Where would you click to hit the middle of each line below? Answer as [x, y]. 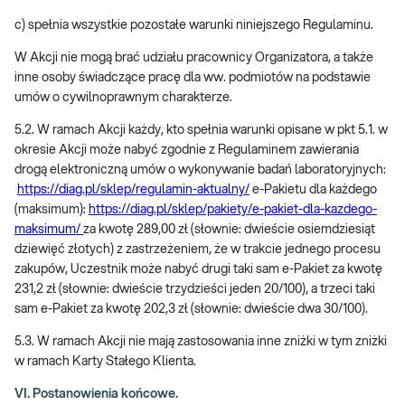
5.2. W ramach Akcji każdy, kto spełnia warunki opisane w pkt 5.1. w [201, 130]
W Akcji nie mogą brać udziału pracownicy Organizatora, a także [194, 58]
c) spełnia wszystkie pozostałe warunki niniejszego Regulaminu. [194, 25]
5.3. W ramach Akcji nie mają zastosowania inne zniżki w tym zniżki [201, 342]
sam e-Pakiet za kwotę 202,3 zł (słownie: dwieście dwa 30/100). [191, 309]
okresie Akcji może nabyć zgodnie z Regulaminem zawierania [187, 150]
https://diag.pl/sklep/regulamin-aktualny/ [133, 190]
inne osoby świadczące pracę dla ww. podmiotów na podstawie [193, 78]
